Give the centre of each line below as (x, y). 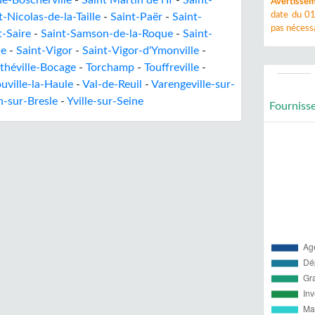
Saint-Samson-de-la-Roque (107, 34)
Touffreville (172, 67)
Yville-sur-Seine (105, 101)
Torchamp (110, 67)
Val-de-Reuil (112, 84)
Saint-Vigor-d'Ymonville (141, 51)
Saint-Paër (136, 17)
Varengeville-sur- (193, 84)
